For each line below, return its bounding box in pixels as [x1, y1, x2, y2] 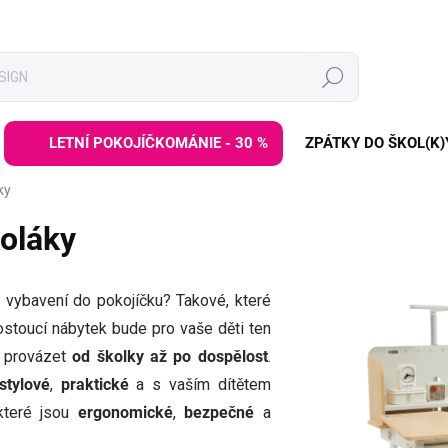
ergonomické [77, 403, 173, 422]
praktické [60, 375, 137, 394]
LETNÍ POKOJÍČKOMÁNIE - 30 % [49, 134, 268, 152]
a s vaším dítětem [136, 375, 271, 394]
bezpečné [184, 403, 255, 422]
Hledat [312, 69, 354, 86]
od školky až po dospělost [72, 347, 268, 366]
